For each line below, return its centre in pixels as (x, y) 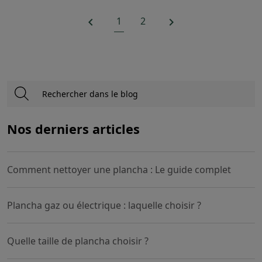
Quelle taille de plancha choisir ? (78, 241)
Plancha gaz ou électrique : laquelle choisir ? (104, 205)
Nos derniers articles (73, 129)
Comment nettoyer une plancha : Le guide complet (119, 169)
